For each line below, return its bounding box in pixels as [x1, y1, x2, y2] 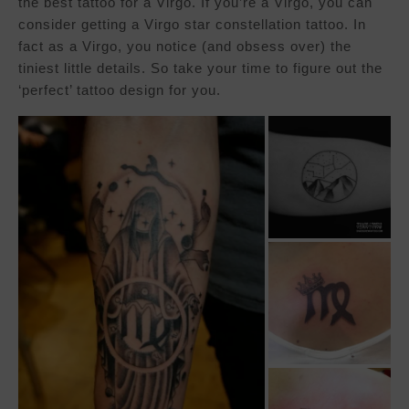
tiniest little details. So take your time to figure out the [18, 60, 383, 77]
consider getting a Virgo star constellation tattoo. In [18, 16, 366, 33]
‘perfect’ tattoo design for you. [18, 82, 221, 99]
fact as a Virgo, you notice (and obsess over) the [18, 38, 351, 55]
